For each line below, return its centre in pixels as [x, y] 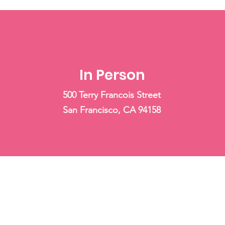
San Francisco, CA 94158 [111, 110]
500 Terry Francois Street [111, 95]
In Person [113, 75]
